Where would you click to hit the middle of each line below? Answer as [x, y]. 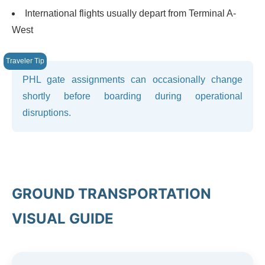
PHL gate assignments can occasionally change [132, 79]
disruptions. [47, 112]
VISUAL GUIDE [63, 218]
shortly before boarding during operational [132, 96]
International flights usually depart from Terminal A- [130, 13]
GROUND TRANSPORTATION [112, 193]
